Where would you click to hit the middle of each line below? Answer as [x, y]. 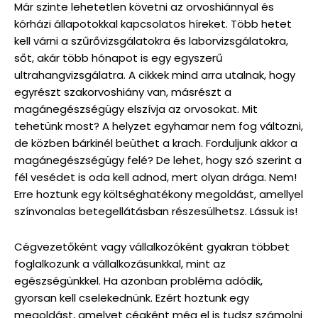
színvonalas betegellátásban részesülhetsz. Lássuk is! [156, 212]
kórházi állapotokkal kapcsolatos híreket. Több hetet [153, 24]
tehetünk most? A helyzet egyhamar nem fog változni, [159, 126]
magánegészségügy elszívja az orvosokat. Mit [136, 109]
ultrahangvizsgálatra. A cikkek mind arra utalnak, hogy [155, 75]
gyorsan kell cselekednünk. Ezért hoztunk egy [132, 298]
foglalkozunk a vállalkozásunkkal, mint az [120, 264]
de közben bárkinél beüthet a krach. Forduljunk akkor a [156, 143]
